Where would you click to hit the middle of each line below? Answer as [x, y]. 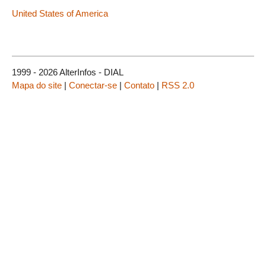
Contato [139, 85]
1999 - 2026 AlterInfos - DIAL [68, 72]
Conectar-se [93, 85]
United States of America [60, 13]
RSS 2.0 [178, 85]
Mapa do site [37, 85]
